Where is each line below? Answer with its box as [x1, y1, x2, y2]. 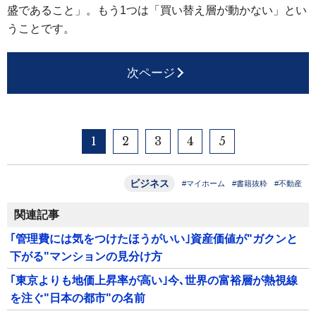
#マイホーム [182, 178, 225, 188]
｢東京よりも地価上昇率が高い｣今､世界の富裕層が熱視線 [10, 274, 298, 286]
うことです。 [7, 22, 75, 35]
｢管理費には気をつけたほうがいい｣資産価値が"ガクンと [10, 232, 298, 245]
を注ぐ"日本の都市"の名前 [10, 291, 145, 304]
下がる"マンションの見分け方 [10, 250, 162, 262]
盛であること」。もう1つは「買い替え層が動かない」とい [7, 4, 307, 16]
